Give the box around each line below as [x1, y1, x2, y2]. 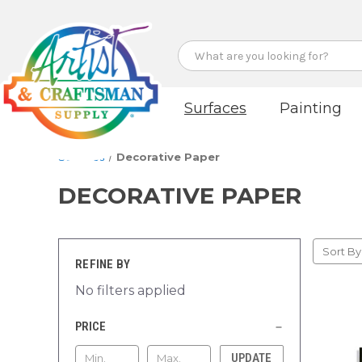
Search [178, 42, 210, 53]
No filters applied [75, 282, 186, 298]
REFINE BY [75, 257, 131, 271]
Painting [279, 99, 342, 117]
